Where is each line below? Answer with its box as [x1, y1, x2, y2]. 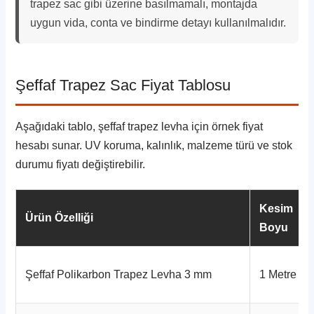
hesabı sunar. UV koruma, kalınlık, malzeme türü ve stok [15, 139, 293, 152]
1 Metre [259, 268, 297, 281]
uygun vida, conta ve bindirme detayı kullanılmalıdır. [30, 17, 287, 29]
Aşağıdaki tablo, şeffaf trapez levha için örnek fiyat [15, 121, 264, 133]
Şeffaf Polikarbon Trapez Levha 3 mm [25, 268, 212, 281]
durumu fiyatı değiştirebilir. [15, 158, 146, 171]
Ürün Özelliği [25, 212, 94, 224]
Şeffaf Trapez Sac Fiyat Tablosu [15, 76, 231, 95]
